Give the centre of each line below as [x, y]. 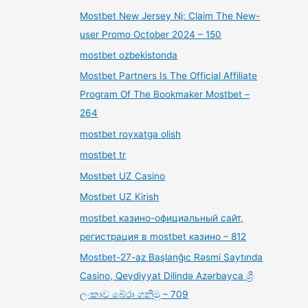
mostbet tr [103, 155]
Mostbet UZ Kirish [120, 197]
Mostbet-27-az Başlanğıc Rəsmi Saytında [172, 257]
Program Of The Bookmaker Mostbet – [165, 95]
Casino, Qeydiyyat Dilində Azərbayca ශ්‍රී [167, 275]
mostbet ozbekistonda [129, 55]
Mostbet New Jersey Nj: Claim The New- [170, 15]
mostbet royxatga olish [131, 134]
